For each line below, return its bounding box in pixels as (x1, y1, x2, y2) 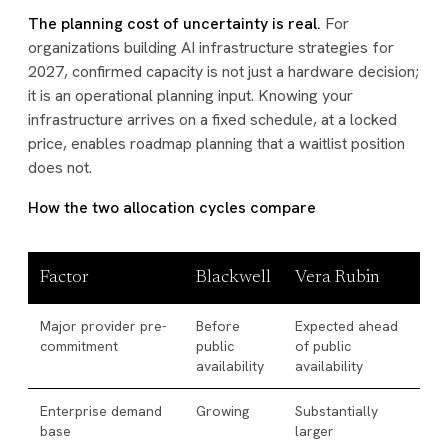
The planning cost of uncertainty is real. (28, 13, 321, 34)
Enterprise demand (40, 402, 162, 420)
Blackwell (196, 269, 271, 287)
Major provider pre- (40, 317, 167, 335)
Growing (196, 402, 249, 420)
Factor (40, 269, 89, 287)
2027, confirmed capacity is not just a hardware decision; (28, 61, 419, 82)
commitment (40, 337, 118, 355)
